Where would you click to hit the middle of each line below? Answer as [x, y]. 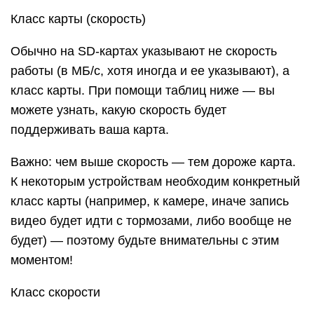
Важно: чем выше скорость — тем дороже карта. [153, 162]
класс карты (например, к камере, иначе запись [150, 201]
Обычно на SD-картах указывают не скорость [144, 51]
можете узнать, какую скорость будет [118, 110]
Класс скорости [55, 292]
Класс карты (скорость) [78, 19]
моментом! [42, 260]
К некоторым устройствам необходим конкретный [155, 182]
